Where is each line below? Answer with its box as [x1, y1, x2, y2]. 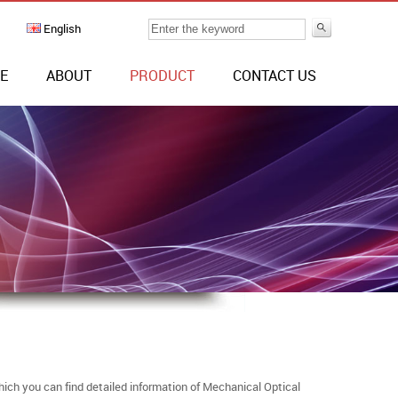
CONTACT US [233, 66, 316, 85]
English [41, 20, 81, 36]
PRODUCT [130, 66, 195, 85]
